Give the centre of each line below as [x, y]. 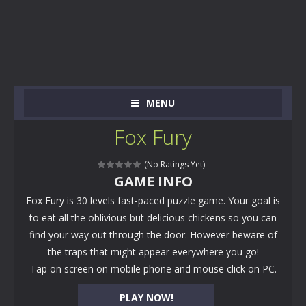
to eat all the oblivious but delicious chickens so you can [153, 218]
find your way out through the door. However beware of [153, 235]
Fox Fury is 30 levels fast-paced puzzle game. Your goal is [153, 200]
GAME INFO [153, 181]
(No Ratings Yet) [173, 164]
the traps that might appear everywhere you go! [153, 252]
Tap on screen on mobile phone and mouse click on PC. [153, 269]
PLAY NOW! [146, 297]
